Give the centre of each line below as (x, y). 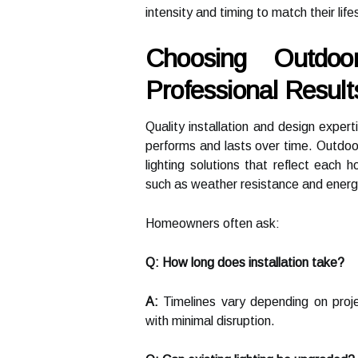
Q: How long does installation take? (245, 263)
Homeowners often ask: (213, 223)
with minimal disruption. (210, 321)
